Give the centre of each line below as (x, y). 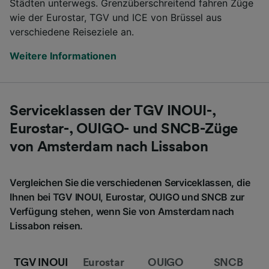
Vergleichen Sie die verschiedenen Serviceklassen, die (130, 182)
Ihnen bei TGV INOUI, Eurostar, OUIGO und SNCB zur (127, 197)
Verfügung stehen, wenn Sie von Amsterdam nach (122, 211)
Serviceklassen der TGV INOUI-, (113, 111)
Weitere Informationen (63, 56)
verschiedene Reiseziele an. (72, 32)
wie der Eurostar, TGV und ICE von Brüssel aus (116, 17)
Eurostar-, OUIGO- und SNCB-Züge (124, 129)
